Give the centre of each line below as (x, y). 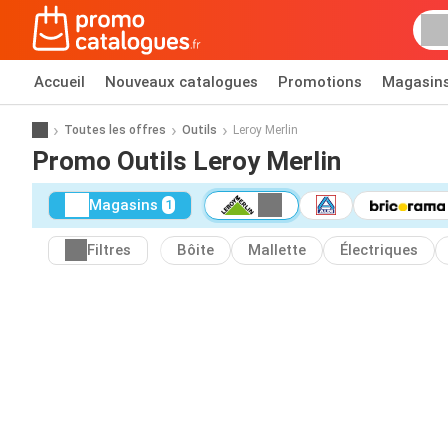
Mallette (277, 250)
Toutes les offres (115, 129)
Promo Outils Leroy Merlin (186, 160)
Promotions (320, 82)
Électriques (379, 250)
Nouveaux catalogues (181, 82)
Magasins (123, 205)
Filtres (109, 250)
